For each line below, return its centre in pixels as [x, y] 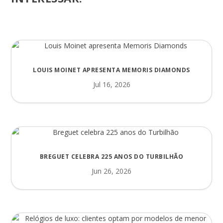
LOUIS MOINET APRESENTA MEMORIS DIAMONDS [111, 70]
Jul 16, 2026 [111, 85]
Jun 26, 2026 [111, 171]
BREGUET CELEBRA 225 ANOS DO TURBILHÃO [111, 156]
